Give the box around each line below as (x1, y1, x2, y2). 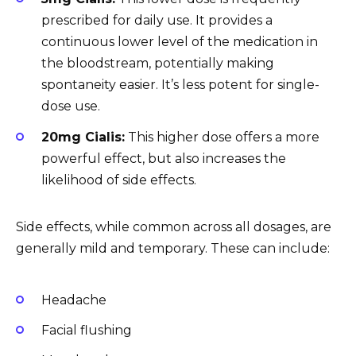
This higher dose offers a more (125, 129, 319, 145)
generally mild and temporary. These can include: (16, 240, 330, 256)
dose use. (41, 99, 100, 114)
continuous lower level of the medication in (41, 34, 318, 50)
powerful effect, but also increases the (41, 150, 286, 166)
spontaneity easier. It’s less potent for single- (41, 77, 319, 93)
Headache (41, 292, 106, 308)
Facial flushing (41, 323, 132, 339)
